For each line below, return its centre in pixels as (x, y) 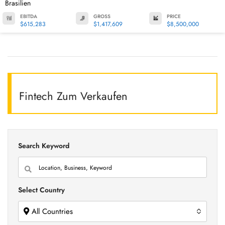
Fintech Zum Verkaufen (73, 96)
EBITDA (29, 16)
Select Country (41, 190)
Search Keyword (44, 146)
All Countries (52, 211)
